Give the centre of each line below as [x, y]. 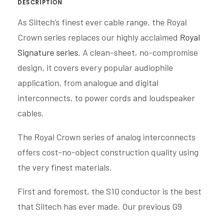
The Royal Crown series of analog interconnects [107, 137]
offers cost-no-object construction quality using [108, 152]
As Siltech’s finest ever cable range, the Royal [102, 22]
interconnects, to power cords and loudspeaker [106, 98]
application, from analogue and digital [88, 83]
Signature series [48, 52]
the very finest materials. [65, 167]
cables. [31, 113]
